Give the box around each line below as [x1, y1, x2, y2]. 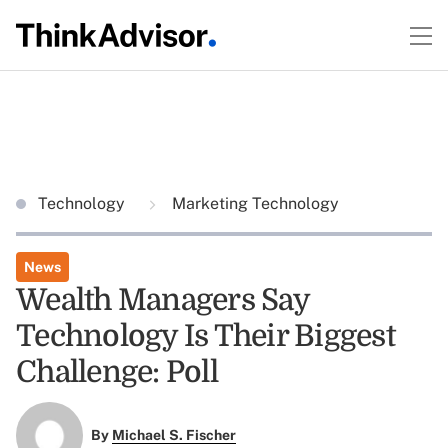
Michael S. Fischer [111, 427, 236, 444]
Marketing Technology [168, 194, 339, 213]
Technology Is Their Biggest [16, 319, 395, 353]
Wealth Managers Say [16, 283, 309, 317]
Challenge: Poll [16, 355, 218, 389]
